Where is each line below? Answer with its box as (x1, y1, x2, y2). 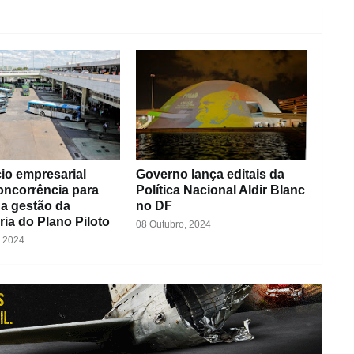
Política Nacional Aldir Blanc (135, 183, 305, 198)
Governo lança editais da (135, 168, 284, 182)
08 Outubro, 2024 (135, 219, 211, 231)
